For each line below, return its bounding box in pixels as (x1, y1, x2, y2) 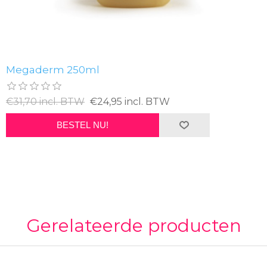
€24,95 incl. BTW (90, 95, 170, 107)
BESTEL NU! (56, 120, 108, 131)
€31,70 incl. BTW (6, 95, 85, 107)
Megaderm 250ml (6, 63, 100, 76)
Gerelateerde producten (26, 214, 241, 237)
